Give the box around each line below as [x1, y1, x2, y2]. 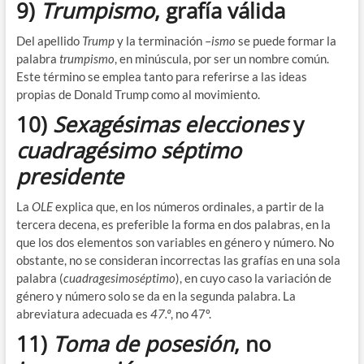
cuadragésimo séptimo [15, 135, 241, 165]
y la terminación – [116, 32, 211, 48]
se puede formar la [237, 32, 336, 48]
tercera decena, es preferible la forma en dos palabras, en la [15, 216, 331, 232]
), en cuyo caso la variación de [175, 270, 331, 285]
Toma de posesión [52, 328, 234, 358]
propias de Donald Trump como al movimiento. [15, 86, 260, 102]
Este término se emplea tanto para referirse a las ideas [15, 68, 307, 84]
